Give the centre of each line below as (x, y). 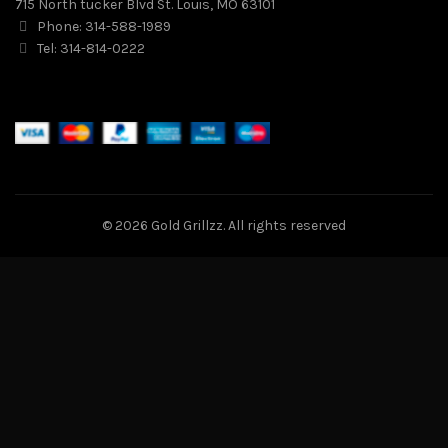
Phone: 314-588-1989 (102, 26)
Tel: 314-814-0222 (89, 48)
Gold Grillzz (187, 226)
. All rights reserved (284, 226)
